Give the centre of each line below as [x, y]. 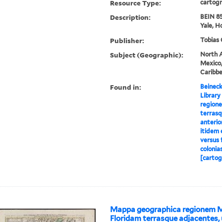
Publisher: [127, 41]
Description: [131, 17]
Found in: [126, 87]
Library [210, 96]
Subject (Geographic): [147, 55]
